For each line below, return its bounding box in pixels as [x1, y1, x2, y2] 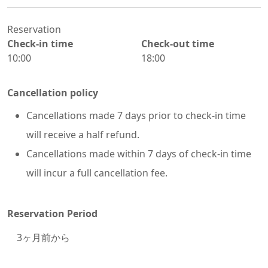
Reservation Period [7, 207, 98, 220]
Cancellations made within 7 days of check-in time [26, 147, 251, 160]
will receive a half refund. [26, 128, 139, 141]
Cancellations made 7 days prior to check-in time [26, 109, 246, 122]
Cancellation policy [7, 86, 98, 99]
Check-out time [141, 37, 214, 50]
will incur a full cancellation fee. [26, 166, 167, 179]
